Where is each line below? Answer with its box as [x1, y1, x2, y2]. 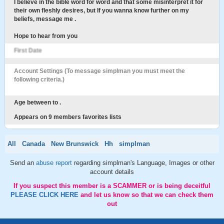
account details [90, 168, 134, 175]
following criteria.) [14, 76, 64, 83]
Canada [22, 140, 45, 147]
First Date [14, 47, 42, 54]
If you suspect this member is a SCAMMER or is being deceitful [13, 182, 210, 189]
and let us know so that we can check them [80, 191, 213, 198]
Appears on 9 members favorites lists [14, 113, 121, 120]
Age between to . [14, 99, 61, 106]
